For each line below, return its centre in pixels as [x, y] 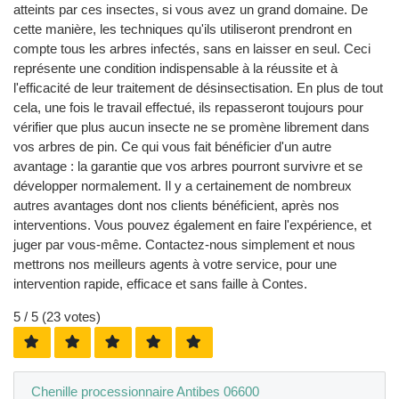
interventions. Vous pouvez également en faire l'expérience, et [192, 224]
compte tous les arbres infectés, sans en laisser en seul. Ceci [192, 48]
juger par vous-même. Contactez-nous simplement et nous [184, 244]
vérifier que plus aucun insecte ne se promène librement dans [191, 126]
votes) [81, 316]
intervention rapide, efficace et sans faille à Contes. [160, 283]
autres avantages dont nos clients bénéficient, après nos [176, 205]
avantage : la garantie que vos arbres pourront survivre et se [188, 166]
